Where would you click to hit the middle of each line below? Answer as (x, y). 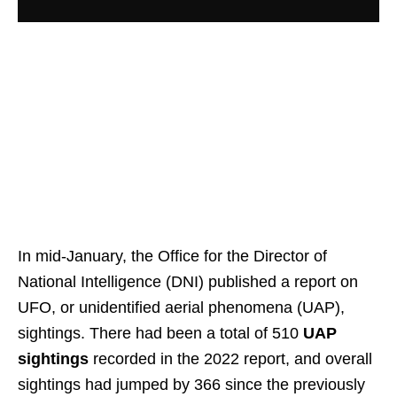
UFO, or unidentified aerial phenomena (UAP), (181, 307)
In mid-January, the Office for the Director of (172, 256)
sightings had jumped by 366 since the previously (191, 384)
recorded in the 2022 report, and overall (230, 358)
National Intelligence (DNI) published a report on (188, 281)
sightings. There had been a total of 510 (160, 333)
